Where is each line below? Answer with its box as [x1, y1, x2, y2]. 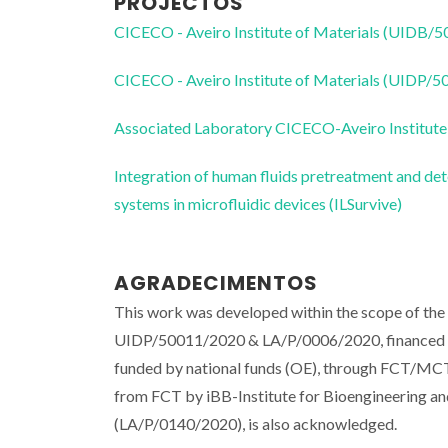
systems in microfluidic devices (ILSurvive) [114, 193, 402, 213]
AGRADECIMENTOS [114, 268, 318, 297]
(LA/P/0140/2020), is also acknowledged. [114, 413, 397, 433]
